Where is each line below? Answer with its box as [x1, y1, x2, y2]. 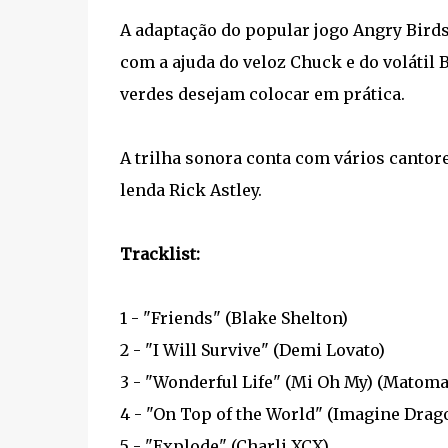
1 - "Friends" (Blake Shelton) [119, 308, 348, 328]
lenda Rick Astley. [119, 180, 262, 200]
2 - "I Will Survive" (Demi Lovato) [119, 340, 385, 360]
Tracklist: [119, 244, 200, 264]
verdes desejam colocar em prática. [119, 84, 405, 104]
